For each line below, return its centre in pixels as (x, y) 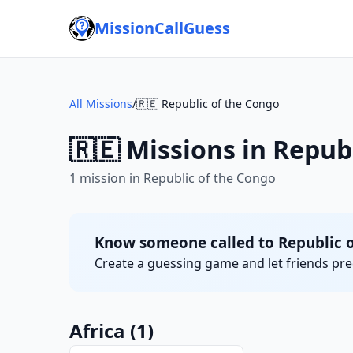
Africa (100, 331)
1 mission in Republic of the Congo (173, 178)
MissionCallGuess (162, 28)
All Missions (101, 104)
